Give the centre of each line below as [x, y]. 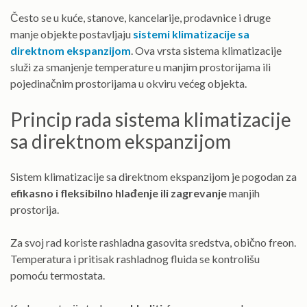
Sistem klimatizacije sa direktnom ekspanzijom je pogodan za [153, 176]
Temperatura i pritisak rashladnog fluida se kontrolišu [135, 258]
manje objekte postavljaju [72, 34]
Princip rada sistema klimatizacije [151, 120]
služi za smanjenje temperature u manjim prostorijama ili [140, 67]
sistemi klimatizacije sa [191, 34]
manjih [243, 193]
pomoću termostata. [58, 275]
